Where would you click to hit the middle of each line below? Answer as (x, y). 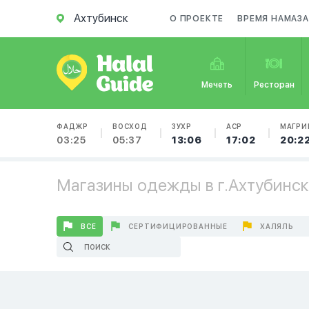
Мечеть (217, 85)
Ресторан (274, 85)
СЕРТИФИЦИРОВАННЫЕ (178, 226)
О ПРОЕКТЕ (197, 19)
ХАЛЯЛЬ (277, 226)
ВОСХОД (130, 126)
